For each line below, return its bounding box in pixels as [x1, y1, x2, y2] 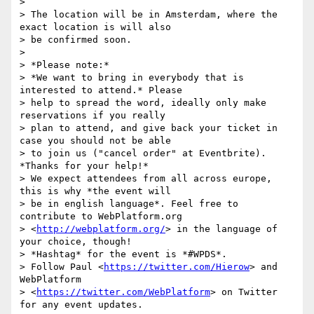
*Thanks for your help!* [20, 161, 149, 172]
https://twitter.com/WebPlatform [36, 287, 210, 298]
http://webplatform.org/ [36, 224, 165, 235]
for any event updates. [20, 299, 143, 310]
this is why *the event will [20, 186, 171, 197]
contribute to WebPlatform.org [20, 211, 182, 222]
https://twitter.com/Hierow [104, 261, 250, 273]
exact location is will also [20, 22, 171, 33]
